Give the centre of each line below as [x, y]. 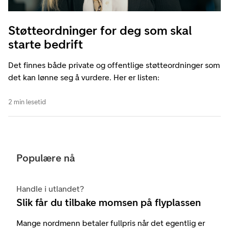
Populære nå [46, 158]
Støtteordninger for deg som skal [100, 31]
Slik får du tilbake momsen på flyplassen [109, 203]
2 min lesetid [27, 102]
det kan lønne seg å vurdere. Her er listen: [84, 78]
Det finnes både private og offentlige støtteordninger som [114, 65]
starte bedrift [45, 44]
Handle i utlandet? [50, 189]
